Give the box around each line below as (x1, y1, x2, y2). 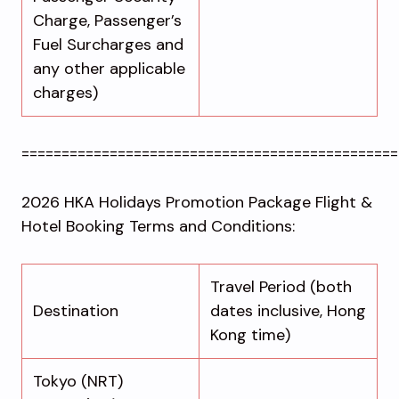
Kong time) (210, 323, 290, 346)
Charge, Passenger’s (33, 9, 182, 31)
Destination (33, 299, 118, 322)
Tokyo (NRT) (33, 370, 123, 392)
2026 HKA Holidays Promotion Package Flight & (21, 191, 372, 213)
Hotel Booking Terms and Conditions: (21, 215, 295, 237)
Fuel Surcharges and (33, 33, 183, 55)
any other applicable (33, 57, 185, 79)
